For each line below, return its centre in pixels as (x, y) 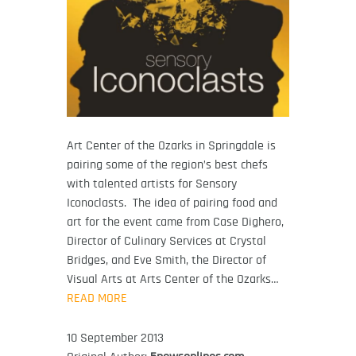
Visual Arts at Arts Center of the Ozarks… (173, 279)
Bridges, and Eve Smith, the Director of (166, 259)
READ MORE (97, 298)
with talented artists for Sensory (152, 183)
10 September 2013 (115, 338)
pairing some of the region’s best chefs (167, 164)
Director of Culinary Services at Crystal (166, 240)
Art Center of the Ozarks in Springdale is (171, 145)
